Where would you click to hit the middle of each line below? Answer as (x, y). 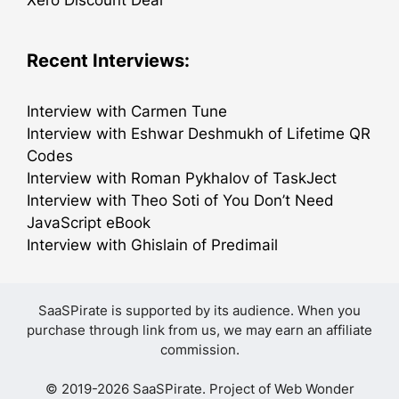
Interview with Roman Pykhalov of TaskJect (182, 178)
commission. (199, 349)
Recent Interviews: (108, 60)
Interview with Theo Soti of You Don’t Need (180, 200)
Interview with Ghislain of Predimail (152, 244)
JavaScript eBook (89, 222)
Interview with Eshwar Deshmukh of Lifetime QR (199, 133)
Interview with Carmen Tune (127, 111)
